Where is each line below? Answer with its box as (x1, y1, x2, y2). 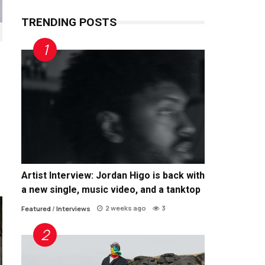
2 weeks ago (105, 203, 146, 213)
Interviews (56, 204, 91, 214)
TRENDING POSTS (21, 15, 117, 29)
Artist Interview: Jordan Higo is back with (21, 170, 205, 182)
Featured (21, 204, 51, 214)
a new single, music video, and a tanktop (21, 184, 201, 196)
